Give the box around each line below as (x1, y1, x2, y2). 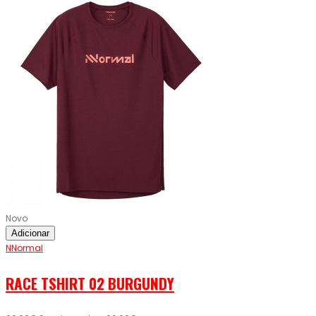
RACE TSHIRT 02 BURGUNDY (6, 272, 174, 295)
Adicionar (11, 228, 49, 239)
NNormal (6, 242, 43, 255)
